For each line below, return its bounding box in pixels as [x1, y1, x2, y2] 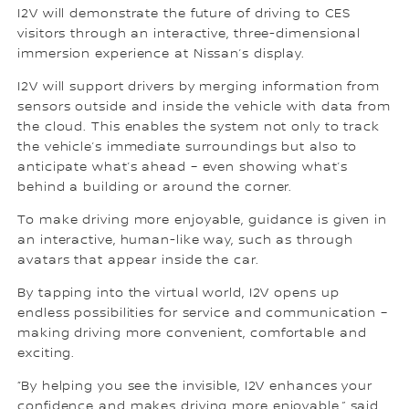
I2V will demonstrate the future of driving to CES [17, 5, 351, 21]
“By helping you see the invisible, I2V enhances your [17, 378, 372, 393]
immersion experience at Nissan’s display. [17, 46, 306, 61]
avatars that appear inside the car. [17, 252, 259, 267]
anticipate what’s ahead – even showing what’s [17, 159, 348, 174]
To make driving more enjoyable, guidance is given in [17, 212, 387, 227]
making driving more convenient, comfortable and [17, 325, 367, 341]
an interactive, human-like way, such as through [17, 232, 353, 247]
